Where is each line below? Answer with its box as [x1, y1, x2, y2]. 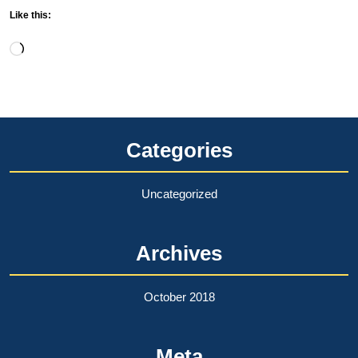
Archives [136, 241, 222, 266]
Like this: [10, 10, 51, 22]
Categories [125, 138, 233, 163]
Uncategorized [141, 187, 217, 201]
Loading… [23, 40, 82, 54]
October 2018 [143, 290, 215, 304]
